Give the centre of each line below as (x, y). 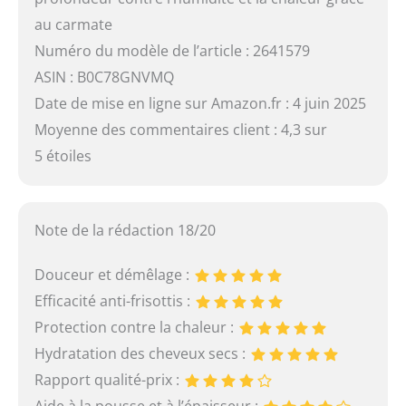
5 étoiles (63, 155)
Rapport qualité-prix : (108, 380)
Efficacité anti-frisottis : (114, 301)
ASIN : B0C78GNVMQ (104, 77)
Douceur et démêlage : (113, 275)
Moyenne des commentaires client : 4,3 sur (180, 129)
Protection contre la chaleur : (135, 328)
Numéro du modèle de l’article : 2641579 (172, 50)
